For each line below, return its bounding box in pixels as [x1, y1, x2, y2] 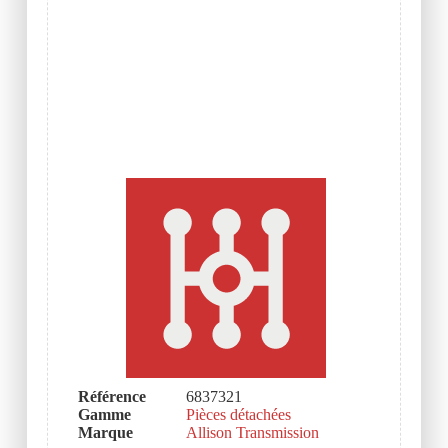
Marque [77, 424, 133, 442]
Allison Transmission [185, 424, 319, 442]
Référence [77, 388, 146, 406]
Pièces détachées [185, 406, 291, 424]
